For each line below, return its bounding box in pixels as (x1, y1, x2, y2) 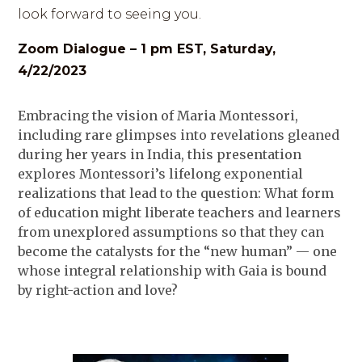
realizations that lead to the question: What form (18, 185, 335, 201)
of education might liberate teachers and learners (18, 204, 342, 221)
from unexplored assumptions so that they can (18, 224, 325, 240)
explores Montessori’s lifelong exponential (18, 166, 304, 182)
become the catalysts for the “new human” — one (18, 243, 338, 259)
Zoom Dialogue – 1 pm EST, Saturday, (18, 41, 276, 57)
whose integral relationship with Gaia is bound (18, 263, 327, 279)
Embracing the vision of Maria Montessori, (18, 107, 299, 124)
